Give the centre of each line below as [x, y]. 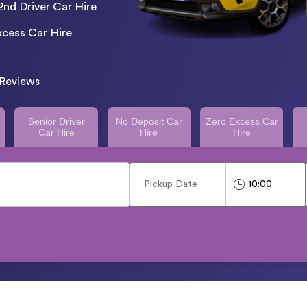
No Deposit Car [149, 121]
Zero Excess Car [242, 121]
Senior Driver [56, 121]
